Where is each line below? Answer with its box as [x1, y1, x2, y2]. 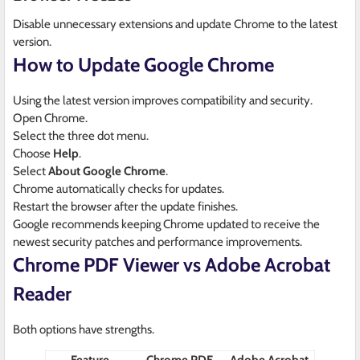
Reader [13, 282, 72, 306]
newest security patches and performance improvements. [13, 235, 302, 250]
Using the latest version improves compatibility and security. [13, 93, 313, 108]
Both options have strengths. [13, 322, 154, 337]
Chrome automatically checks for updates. [13, 182, 224, 197]
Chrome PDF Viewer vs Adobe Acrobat [13, 253, 330, 277]
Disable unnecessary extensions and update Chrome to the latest [13, 17, 337, 32]
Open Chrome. [13, 111, 88, 126]
